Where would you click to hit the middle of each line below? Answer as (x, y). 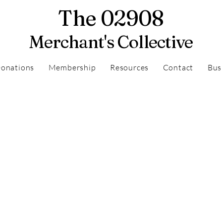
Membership (72, 67)
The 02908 (111, 18)
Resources (130, 67)
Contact (178, 67)
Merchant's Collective (111, 42)
